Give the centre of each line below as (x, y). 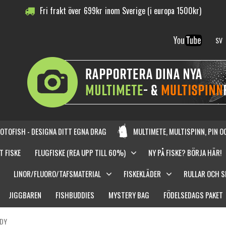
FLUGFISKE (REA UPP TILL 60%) (80, 152)
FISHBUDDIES (75, 194)
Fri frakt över (61, 11)
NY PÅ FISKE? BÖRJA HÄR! (185, 152)
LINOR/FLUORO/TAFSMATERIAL (57, 173)
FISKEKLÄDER (142, 173)
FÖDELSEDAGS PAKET (193, 194)
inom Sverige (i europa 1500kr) (153, 11)
